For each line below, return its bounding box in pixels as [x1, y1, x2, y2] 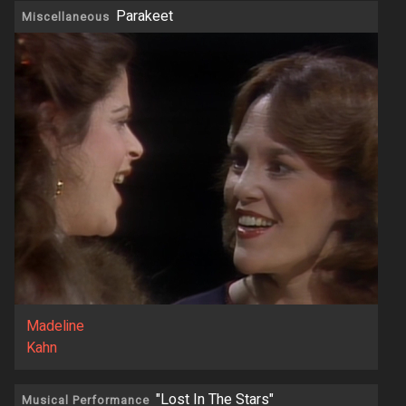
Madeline [25, 315, 84, 338]
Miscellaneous [22, 9, 110, 26]
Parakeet [116, 5, 173, 28]
